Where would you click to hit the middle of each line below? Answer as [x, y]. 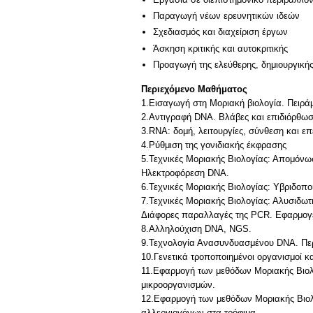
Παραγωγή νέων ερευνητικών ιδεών [226, 15]
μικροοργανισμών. [178, 284]
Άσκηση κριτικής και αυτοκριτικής [220, 48]
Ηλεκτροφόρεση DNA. [185, 173]
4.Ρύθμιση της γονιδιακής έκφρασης [214, 145]
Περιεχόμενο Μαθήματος [194, 89]
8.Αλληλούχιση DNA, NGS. [196, 228]
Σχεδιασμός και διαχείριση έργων [220, 32]
